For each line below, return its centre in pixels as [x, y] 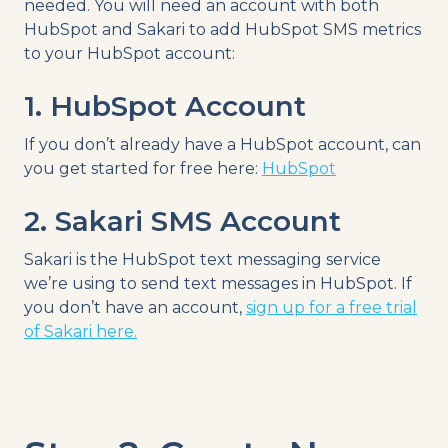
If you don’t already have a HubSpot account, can [222, 144]
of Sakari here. [80, 331]
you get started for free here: [143, 168]
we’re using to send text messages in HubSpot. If [218, 283]
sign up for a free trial [331, 307]
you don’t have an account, [135, 307]
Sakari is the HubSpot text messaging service [202, 259]
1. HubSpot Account [165, 105]
